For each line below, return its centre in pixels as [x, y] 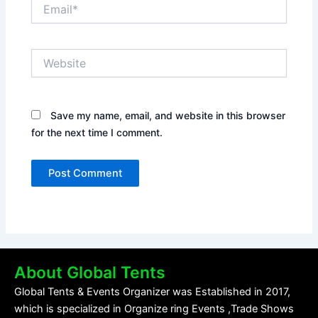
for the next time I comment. [97, 133]
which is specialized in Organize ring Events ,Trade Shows [154, 309]
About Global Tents [90, 273]
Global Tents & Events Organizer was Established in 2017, [152, 292]
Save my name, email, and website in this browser [168, 116]
